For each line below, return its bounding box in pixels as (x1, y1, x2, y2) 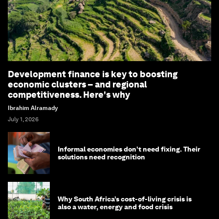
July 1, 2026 (8, 115, 39, 123)
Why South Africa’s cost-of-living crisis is (58, 195, 192, 203)
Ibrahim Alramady (8, 104, 58, 111)
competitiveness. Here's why (8, 89, 130, 100)
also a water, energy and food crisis (58, 202, 173, 211)
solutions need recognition (58, 153, 145, 161)
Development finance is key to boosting (8, 68, 177, 79)
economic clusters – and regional (8, 79, 147, 89)
